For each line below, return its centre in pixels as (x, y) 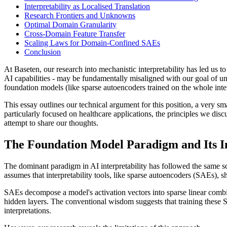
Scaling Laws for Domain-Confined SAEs (92, 43)
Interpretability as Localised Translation (87, 7)
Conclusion (43, 52)
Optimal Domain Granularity (70, 25)
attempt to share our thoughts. (51, 123)
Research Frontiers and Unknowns (80, 16)
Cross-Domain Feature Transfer (75, 34)
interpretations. (28, 211)
